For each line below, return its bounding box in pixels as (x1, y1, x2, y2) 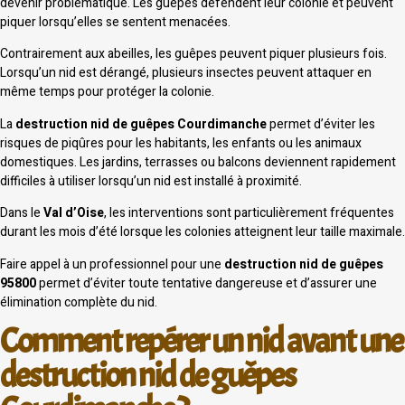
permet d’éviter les (267, 114, 375, 134)
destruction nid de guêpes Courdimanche (15, 114, 267, 134)
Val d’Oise (43, 203, 104, 223)
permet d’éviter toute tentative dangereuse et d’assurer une (36, 273, 377, 293)
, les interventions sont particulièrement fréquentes (104, 203, 394, 223)
